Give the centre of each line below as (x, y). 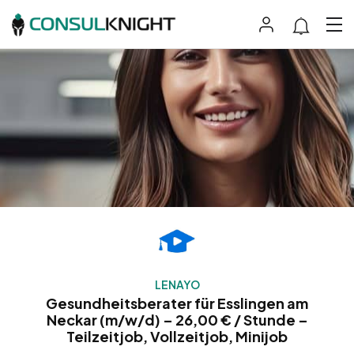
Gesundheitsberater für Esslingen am (177, 303)
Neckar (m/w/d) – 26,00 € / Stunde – (177, 320)
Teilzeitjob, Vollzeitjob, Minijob (177, 337)
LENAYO (177, 285)
